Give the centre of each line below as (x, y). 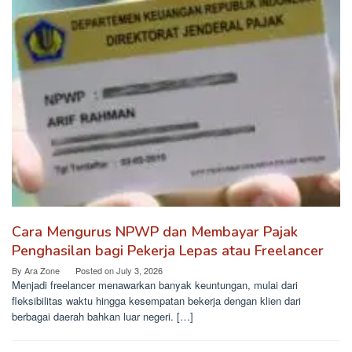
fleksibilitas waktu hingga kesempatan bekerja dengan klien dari (156, 300)
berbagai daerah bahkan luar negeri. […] (103, 316)
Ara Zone (42, 270)
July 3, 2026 (139, 270)
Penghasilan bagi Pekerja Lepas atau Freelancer (168, 250)
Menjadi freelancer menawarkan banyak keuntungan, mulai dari (155, 284)
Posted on (96, 270)
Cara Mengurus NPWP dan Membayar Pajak (155, 231)
